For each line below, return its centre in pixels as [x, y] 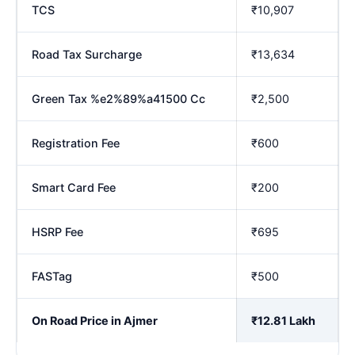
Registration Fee [76, 143]
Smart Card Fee [74, 187]
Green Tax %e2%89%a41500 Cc [118, 98]
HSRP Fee [57, 231]
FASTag [52, 276]
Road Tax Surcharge [87, 54]
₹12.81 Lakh [283, 320]
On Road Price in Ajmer [95, 320]
